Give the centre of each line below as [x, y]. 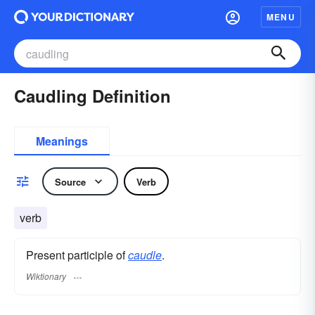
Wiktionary [46, 276]
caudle [145, 255]
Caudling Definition [92, 96]
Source [70, 181]
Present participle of [77, 255]
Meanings [62, 141]
